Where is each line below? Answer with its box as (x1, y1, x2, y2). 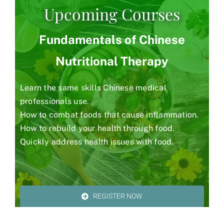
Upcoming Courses (44, 3, 180, 25)
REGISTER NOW (93, 192, 143, 200)
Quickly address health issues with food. (20, 137, 174, 147)
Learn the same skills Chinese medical (20, 83, 166, 93)
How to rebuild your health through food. (20, 123, 175, 133)
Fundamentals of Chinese (39, 32, 185, 47)
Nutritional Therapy (55, 54, 168, 68)
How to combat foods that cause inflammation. (20, 110, 199, 120)
